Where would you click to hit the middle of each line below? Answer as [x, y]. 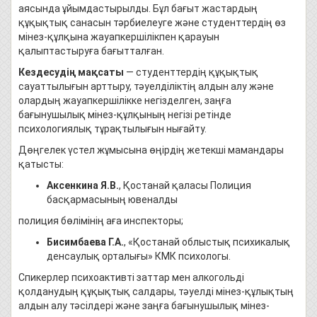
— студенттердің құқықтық [191, 72]
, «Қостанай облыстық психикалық [207, 242]
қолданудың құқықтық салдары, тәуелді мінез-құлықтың [156, 292]
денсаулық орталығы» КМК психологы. [139, 256]
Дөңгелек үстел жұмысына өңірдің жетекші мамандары [151, 150]
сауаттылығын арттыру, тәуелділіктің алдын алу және [146, 86]
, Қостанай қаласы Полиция [185, 185]
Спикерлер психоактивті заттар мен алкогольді [131, 277]
